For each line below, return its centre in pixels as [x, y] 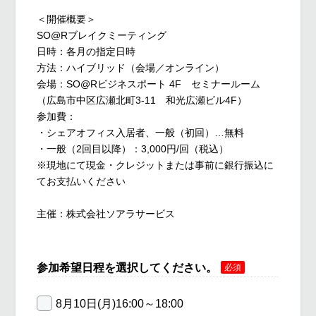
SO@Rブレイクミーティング [102, 35]
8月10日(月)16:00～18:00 [120, 303]
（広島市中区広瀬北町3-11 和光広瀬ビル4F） [142, 100]
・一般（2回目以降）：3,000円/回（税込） [133, 148]
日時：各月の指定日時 [86, 51]
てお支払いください [81, 181]
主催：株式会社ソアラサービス [106, 213]
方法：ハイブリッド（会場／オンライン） [131, 67]
